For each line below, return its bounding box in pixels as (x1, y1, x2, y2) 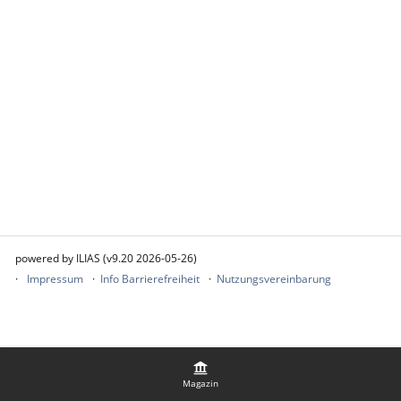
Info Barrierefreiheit (100, 271, 200, 286)
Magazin (183, 376, 218, 389)
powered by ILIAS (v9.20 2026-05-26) (15, 251, 197, 266)
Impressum (27, 271, 83, 286)
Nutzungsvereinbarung (217, 271, 331, 286)
